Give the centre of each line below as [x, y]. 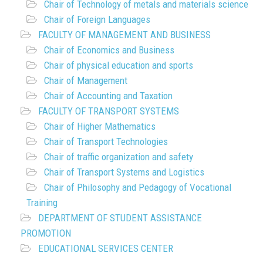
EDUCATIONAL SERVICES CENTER [106, 248]
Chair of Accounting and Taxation [108, 95]
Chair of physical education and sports [119, 65]
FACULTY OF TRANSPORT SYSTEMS [109, 111]
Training [42, 202]
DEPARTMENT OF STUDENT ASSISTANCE [120, 218]
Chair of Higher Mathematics [100, 126]
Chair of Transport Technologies [106, 141]
